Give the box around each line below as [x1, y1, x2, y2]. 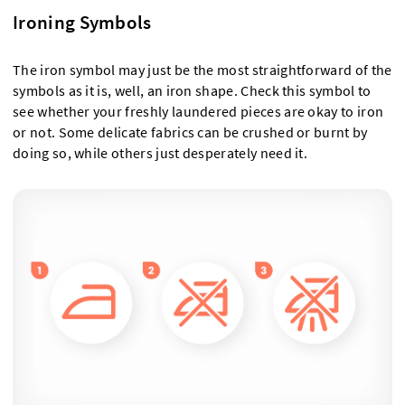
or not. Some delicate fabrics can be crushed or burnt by [13, 123, 368, 141]
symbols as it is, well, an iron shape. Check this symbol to [13, 81, 372, 99]
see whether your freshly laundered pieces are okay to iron [13, 102, 384, 120]
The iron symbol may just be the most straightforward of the [13, 61, 392, 79]
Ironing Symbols [13, 9, 152, 34]
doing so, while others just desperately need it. [13, 144, 311, 162]
